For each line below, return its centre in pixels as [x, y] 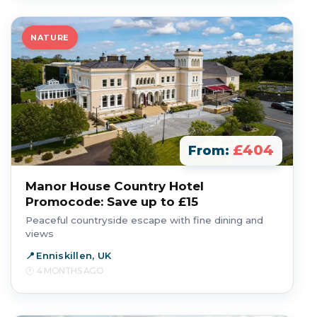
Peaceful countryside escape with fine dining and [144, 220]
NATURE [50, 38]
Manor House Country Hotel [115, 186]
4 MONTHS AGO [70, 271]
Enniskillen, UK [74, 255]
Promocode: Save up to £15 [112, 202]
